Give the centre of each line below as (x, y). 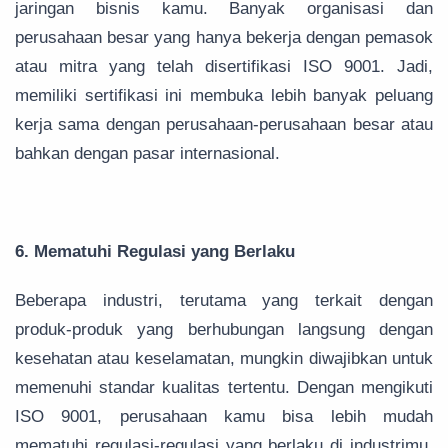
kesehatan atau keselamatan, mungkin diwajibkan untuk (224, 359)
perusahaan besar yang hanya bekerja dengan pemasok (224, 38)
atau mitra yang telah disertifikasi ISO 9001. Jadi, (224, 67)
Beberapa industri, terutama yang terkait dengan (224, 301)
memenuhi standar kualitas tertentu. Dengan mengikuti (224, 388)
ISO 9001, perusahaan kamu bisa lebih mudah (224, 417)
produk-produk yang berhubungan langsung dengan (224, 330)
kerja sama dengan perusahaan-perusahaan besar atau (224, 125)
